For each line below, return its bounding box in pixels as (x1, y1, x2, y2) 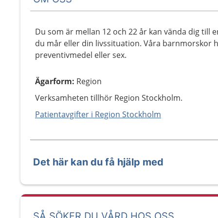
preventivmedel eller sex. (35, 50, 127, 60)
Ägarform (35, 76, 72, 87)
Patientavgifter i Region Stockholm (35, 109, 161, 120)
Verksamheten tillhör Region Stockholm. (35, 92, 182, 103)
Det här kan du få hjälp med (33, 156, 163, 168)
